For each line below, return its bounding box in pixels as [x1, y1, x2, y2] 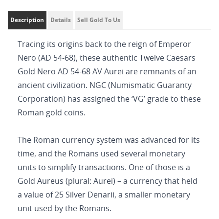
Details [50, 16, 71, 24]
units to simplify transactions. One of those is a [18, 164, 190, 172]
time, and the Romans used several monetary [18, 150, 185, 158]
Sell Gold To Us [77, 16, 120, 24]
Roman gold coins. [18, 109, 86, 117]
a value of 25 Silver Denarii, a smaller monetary [18, 191, 190, 199]
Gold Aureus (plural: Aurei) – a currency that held [18, 177, 197, 185]
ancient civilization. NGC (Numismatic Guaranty [18, 82, 192, 89]
